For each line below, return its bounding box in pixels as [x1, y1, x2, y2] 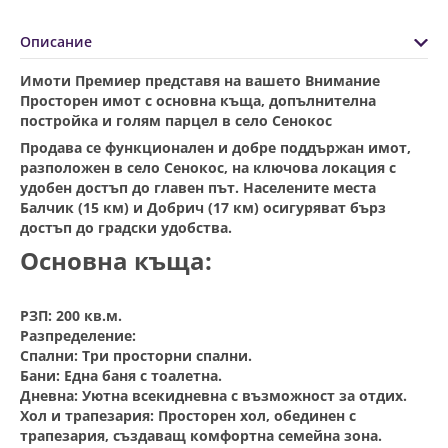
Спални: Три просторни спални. [20, 346, 252, 366]
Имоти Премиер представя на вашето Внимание [20, 71, 380, 91]
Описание [20, 32, 92, 52]
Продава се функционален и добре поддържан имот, [20, 138, 411, 158]
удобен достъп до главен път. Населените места [20, 178, 376, 198]
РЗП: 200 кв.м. [20, 306, 122, 326]
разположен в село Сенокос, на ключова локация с [20, 158, 396, 178]
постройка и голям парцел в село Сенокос [20, 111, 332, 131]
